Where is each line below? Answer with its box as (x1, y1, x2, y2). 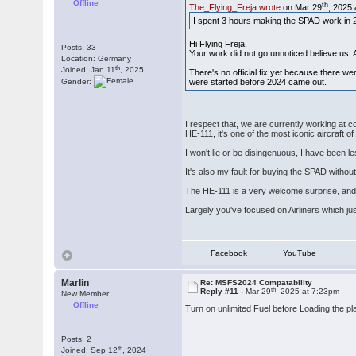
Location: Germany (61, 54, 132, 63)
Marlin (61, 277, 90, 288)
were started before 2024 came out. (189, 77, 327, 87)
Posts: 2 (61, 335, 92, 343)
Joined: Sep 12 (61, 346, 118, 354)
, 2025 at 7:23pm (276, 287, 340, 296)
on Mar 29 (281, 2, 323, 12)
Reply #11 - (200, 287, 246, 296)
